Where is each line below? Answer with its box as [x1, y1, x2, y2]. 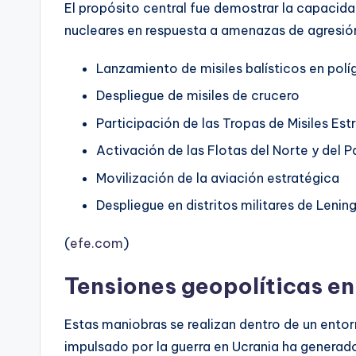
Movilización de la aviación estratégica [96, 169, 339, 186]
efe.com [70, 235, 123, 252]
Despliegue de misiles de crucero [96, 87, 300, 104]
